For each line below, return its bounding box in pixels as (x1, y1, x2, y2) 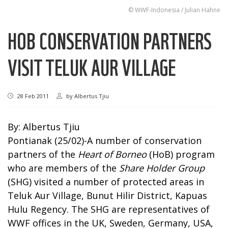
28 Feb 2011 (16, 92, 49, 100)
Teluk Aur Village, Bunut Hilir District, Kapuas (8, 189, 207, 202)
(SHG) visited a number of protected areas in (8, 175, 204, 188)
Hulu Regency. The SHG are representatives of (8, 203, 210, 215)
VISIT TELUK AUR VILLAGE (8, 52, 176, 81)
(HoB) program (149, 148, 215, 160)
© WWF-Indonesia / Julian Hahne (128, 5, 220, 14)
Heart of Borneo (78, 148, 149, 160)
